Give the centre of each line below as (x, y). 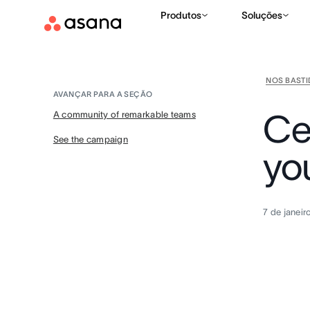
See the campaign (90, 139)
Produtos (181, 15)
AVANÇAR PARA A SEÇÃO (103, 94)
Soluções (262, 15)
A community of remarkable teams (124, 115)
